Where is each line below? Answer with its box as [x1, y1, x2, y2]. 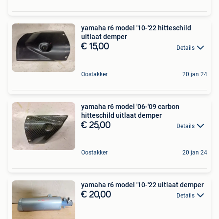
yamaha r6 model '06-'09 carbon [81, 102, 179, 110]
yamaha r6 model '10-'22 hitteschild [81, 24, 191, 32]
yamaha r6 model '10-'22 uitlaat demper [81, 181, 204, 189]
